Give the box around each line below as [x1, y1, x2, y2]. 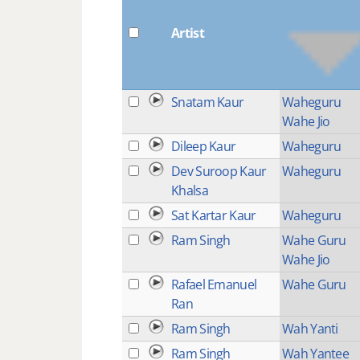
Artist [171, 23, 204, 42]
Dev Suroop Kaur [171, 162, 267, 180]
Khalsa [171, 181, 208, 199]
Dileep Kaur [171, 137, 236, 155]
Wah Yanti [282, 319, 338, 337]
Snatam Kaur [171, 92, 244, 111]
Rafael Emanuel [171, 275, 257, 293]
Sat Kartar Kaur [171, 206, 256, 224]
